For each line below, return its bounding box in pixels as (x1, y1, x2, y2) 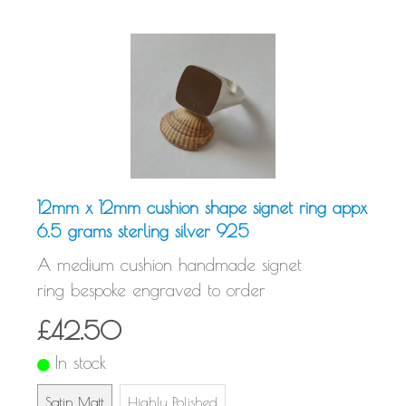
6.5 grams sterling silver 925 (37, 221, 249, 242)
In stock (55, 353, 107, 373)
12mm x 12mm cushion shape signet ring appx (37, 198, 367, 218)
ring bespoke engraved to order (37, 280, 266, 301)
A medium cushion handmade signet (37, 255, 302, 275)
